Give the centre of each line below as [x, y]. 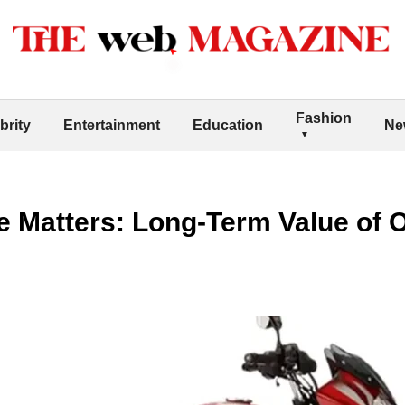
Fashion [324, 118]
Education [228, 125]
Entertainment [112, 125]
